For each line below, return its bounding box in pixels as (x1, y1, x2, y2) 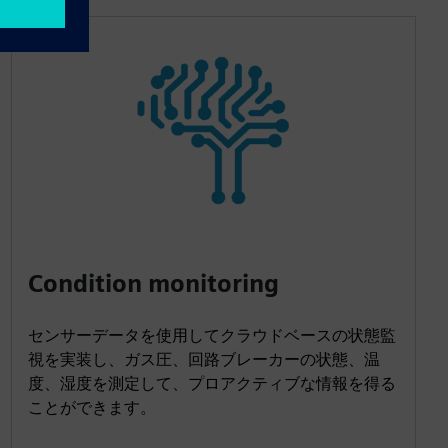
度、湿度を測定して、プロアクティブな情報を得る (27, 373, 396, 393)
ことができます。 (27, 397, 156, 417)
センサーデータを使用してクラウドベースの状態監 (27, 325, 396, 345)
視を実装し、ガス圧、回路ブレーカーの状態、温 (27, 349, 380, 369)
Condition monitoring (27, 268, 279, 298)
